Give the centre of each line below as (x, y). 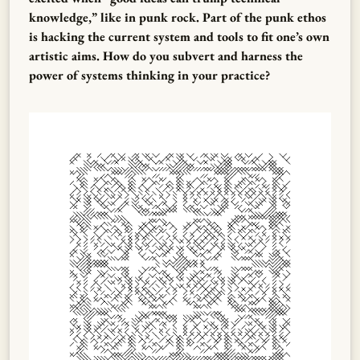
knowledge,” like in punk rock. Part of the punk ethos (178, 17)
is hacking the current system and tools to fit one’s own (179, 36)
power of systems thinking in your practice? (149, 75)
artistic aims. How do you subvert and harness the (166, 55)
